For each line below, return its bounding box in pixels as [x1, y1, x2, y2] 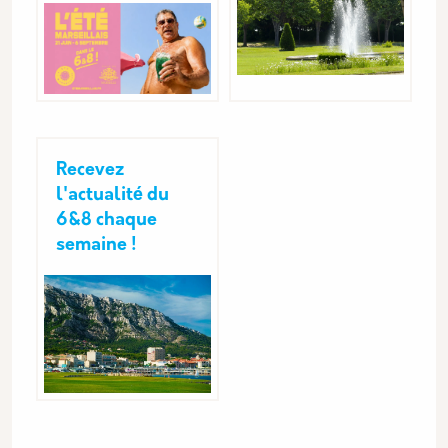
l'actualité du [56, 185, 169, 205]
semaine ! [56, 235, 137, 255]
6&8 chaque [56, 210, 157, 230]
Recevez [56, 160, 124, 180]
